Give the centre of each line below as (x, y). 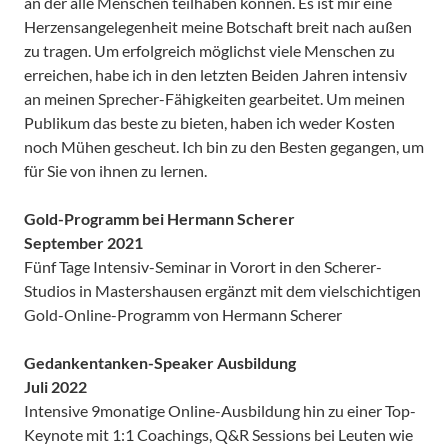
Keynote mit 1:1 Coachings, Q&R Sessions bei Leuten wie (218, 434)
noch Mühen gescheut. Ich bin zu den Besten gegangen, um (224, 146)
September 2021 (83, 242)
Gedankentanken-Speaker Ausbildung (160, 362)
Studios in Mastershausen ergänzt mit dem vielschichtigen (222, 290)
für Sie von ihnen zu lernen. (115, 170)
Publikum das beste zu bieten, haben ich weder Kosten (209, 122)
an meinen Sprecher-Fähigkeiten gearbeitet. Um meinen (214, 98)
